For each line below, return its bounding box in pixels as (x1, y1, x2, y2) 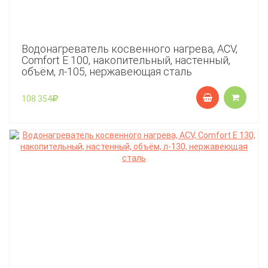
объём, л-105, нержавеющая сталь (22, 65, 192, 78)
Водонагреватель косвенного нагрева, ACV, (22, 42, 237, 55)
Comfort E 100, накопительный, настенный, (22, 54, 230, 66)
